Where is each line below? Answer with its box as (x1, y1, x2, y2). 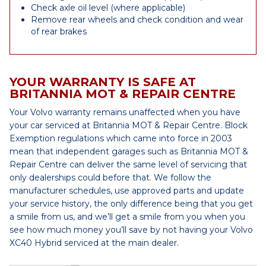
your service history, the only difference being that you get (9, 198, 253, 209)
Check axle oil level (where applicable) (31, 2, 185, 13)
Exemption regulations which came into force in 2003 (9, 133, 232, 144)
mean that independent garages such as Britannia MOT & (9, 146, 248, 157)
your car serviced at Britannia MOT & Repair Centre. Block (9, 120, 248, 131)
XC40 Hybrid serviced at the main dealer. (9, 237, 179, 248)
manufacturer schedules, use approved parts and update (9, 185, 244, 196)
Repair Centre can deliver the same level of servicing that (9, 159, 247, 170)
